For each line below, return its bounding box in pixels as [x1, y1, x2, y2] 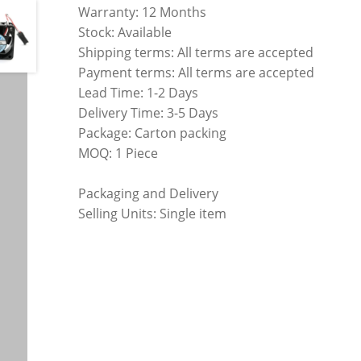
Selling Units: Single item [78, 205, 227, 223]
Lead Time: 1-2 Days [78, 84, 199, 102]
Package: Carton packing [78, 124, 227, 143]
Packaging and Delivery [78, 185, 219, 203]
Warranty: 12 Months [78, 3, 207, 22]
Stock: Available [78, 23, 172, 42]
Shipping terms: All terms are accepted [78, 44, 314, 62]
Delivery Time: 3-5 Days [78, 104, 219, 122]
